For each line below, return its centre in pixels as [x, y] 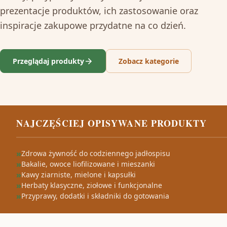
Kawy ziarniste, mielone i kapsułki [79, 175]
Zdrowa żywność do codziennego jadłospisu [96, 153]
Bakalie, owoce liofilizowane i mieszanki [88, 164]
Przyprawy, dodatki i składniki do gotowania [95, 196]
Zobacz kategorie [149, 61]
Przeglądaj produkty [48, 61]
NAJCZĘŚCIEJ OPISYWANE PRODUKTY [112, 123]
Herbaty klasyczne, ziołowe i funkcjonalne [92, 185]
